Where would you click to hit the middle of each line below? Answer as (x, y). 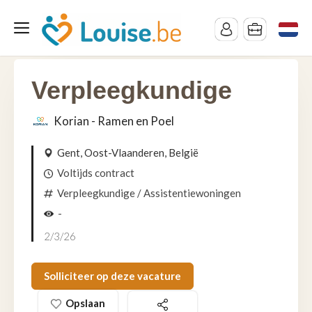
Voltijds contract (96, 173)
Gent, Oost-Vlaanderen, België (128, 153)
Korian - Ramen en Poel (114, 121)
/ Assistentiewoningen (188, 193)
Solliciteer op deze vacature (112, 276)
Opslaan (85, 303)
